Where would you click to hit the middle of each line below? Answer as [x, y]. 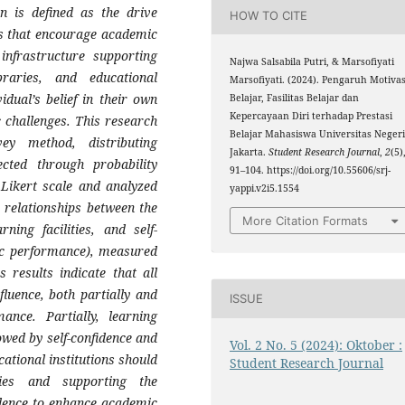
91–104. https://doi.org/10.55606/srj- [311, 170]
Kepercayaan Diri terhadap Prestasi [311, 116]
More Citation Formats [306, 220]
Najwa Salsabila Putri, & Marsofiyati [312, 62]
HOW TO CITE [269, 15]
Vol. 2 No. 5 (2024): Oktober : [316, 344]
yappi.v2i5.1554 [265, 188]
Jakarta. [250, 152]
